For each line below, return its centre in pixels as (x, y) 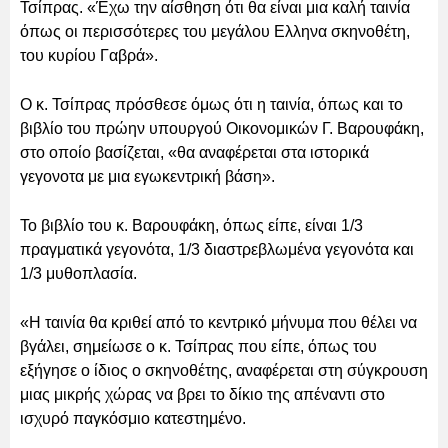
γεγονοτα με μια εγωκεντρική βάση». (147, 176)
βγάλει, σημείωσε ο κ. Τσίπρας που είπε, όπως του (198, 346)
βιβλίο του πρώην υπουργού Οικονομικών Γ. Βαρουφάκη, (222, 128)
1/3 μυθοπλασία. (78, 273)
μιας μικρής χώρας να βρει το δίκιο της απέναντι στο (202, 394)
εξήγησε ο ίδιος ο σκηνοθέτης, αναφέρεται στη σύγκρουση (224, 370)
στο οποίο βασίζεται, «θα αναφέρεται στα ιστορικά (194, 152)
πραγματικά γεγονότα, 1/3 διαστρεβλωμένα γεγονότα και (217, 249)
